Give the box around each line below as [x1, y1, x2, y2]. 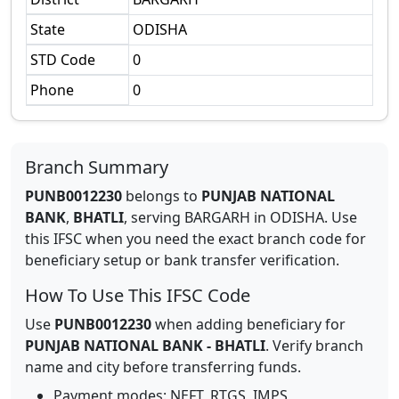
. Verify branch [265, 336, 363, 355]
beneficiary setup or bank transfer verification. [25, 250, 339, 270]
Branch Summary [25, 155, 168, 179]
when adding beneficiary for [151, 314, 346, 334]
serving [131, 208, 184, 227]
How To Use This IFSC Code [25, 283, 250, 307]
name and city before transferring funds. [25, 357, 301, 377]
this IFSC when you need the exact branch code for [25, 229, 366, 248]
